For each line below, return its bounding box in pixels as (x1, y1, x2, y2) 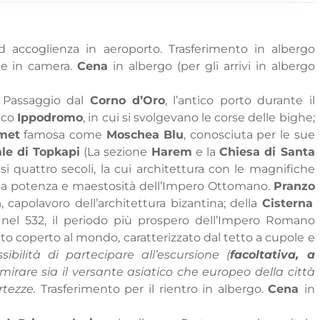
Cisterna (262, 196, 314, 211)
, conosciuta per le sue (184, 128, 315, 142)
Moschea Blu (106, 128, 184, 142)
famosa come (19, 128, 106, 142)
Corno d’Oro (89, 94, 165, 108)
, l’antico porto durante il (164, 94, 315, 108)
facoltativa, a (230, 248, 315, 262)
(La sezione (84, 145, 151, 159)
